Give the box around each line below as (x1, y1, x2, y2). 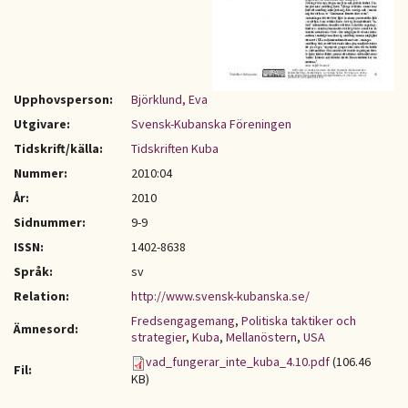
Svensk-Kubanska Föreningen (131, 116, 291, 132)
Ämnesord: (14, 321, 78, 337)
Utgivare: (14, 116, 70, 132)
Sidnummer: (14, 214, 86, 230)
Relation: (14, 288, 69, 304)
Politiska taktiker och (241, 312, 356, 329)
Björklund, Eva (131, 91, 208, 107)
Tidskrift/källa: (14, 140, 103, 157)
